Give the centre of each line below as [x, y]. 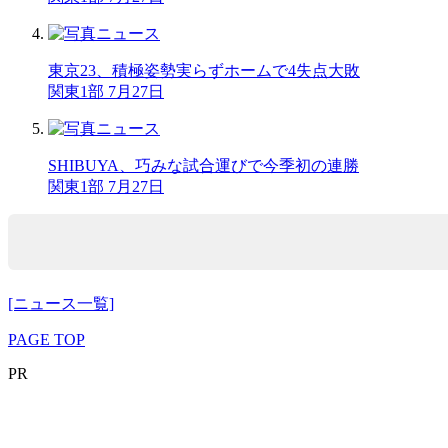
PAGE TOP [46, 340]
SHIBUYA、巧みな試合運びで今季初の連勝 [203, 165]
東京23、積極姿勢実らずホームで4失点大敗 [204, 70]
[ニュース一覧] [61, 304]
